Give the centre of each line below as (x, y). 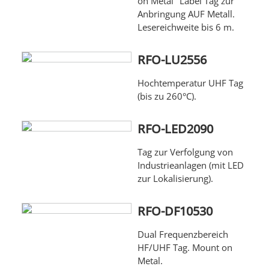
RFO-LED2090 (175, 129)
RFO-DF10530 (175, 211)
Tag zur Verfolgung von (185, 152)
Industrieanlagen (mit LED (190, 165)
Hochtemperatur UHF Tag (190, 83)
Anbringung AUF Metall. (186, 14)
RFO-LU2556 (172, 60)
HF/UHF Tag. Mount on (185, 248)
